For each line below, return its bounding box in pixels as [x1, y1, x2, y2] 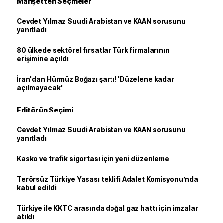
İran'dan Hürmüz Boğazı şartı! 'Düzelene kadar [17, 75, 174, 84]
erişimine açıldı [17, 55, 69, 63]
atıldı [17, 213, 35, 221]
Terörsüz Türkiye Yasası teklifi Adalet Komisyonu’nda [17, 175, 198, 184]
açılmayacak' [17, 84, 63, 92]
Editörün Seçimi [17, 106, 73, 114]
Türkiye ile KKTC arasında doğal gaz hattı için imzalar [17, 204, 198, 213]
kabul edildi [17, 184, 57, 192]
